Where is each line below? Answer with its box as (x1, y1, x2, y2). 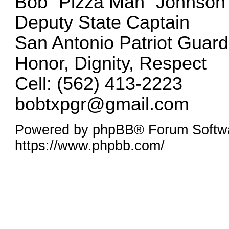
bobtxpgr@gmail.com (15, 94, 190, 114)
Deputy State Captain (15, 12, 190, 33)
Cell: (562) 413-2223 (15, 73, 183, 94)
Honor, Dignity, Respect (15, 53, 207, 74)
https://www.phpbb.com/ (15, 138, 165, 154)
